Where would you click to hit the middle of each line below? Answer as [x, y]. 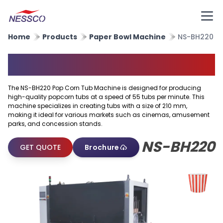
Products [60, 37]
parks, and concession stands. [55, 124]
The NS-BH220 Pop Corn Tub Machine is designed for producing [105, 88]
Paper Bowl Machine [127, 37]
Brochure [102, 147]
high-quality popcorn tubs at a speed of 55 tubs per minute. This [106, 97]
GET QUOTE [40, 147]
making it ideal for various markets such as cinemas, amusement [109, 115]
